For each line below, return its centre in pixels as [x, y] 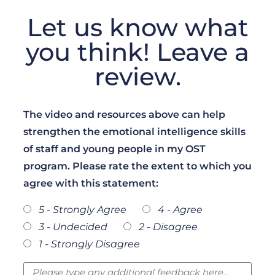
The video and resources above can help [124, 115]
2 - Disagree [168, 227]
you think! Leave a [137, 52]
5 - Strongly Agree [83, 210]
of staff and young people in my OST [114, 149]
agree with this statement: [91, 184]
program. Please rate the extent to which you [137, 166]
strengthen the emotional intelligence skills [134, 132]
